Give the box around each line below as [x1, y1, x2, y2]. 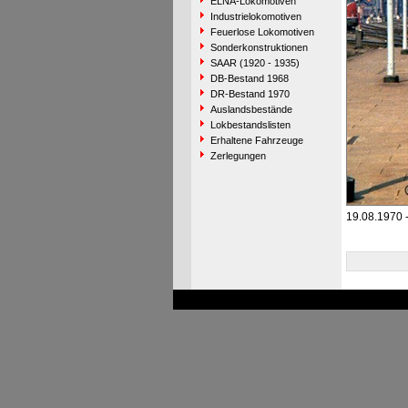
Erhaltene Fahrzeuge [209, 135, 303, 146]
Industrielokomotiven [209, 11, 301, 22]
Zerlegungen [209, 150, 266, 161]
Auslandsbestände [209, 104, 292, 115]
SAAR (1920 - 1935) [209, 57, 300, 68]
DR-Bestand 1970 [209, 88, 290, 99]
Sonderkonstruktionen [209, 42, 308, 53]
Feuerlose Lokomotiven [209, 26, 314, 37]
